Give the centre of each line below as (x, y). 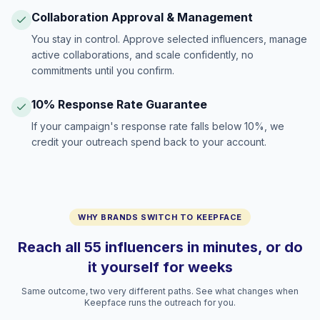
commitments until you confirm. (103, 70)
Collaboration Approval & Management (142, 17)
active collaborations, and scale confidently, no (142, 55)
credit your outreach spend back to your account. (149, 142)
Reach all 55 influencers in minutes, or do (160, 247)
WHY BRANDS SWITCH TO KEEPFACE (160, 217)
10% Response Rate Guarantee (119, 104)
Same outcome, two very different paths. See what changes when (160, 291)
